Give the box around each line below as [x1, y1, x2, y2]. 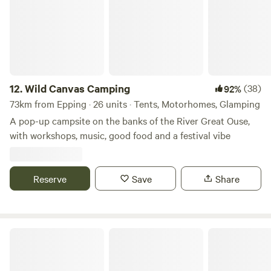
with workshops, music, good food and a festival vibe [10, 128, 230, 142]
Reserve [33, 172, 67, 185]
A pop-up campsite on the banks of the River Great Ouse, [10, 114, 250, 127]
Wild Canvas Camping [25, 81, 130, 96]
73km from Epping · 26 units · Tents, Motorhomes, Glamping [10, 97, 260, 110]
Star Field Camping [9, 226, 79, 238]
